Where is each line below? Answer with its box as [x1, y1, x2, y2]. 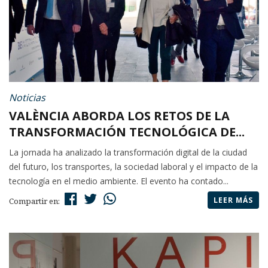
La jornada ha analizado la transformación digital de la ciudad [9, 147, 247, 159]
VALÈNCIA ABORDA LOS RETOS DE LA [9, 108, 230, 124]
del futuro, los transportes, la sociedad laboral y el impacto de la [9, 161, 258, 173]
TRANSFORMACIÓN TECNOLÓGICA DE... [9, 124, 245, 141]
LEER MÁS [214, 195, 253, 206]
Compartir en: [9, 196, 62, 207]
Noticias [9, 91, 45, 105]
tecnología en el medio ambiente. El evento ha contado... [9, 175, 229, 187]
